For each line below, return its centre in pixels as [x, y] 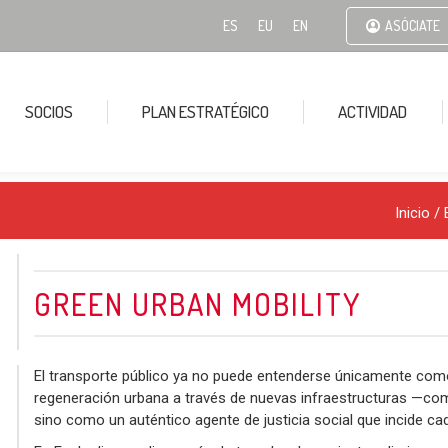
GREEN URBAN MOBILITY [197, 303]
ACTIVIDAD [373, 112]
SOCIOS [48, 112]
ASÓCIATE [412, 25]
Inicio [412, 212]
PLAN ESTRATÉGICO [206, 112]
